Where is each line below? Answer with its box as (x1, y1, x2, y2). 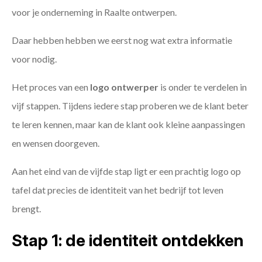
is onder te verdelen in (158, 81, 247, 93)
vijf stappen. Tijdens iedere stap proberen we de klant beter (12, 100, 249, 112)
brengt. (12, 203, 41, 215)
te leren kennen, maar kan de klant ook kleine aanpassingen (12, 119, 245, 130)
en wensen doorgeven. (12, 137, 99, 149)
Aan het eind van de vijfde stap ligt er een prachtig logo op (12, 166, 241, 177)
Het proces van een (12, 81, 90, 93)
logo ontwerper (90, 81, 158, 93)
